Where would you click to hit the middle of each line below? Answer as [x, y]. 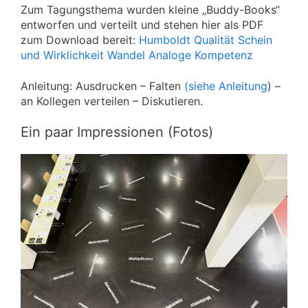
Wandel [126, 55]
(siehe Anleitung [226, 86]
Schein [255, 40]
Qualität [214, 40]
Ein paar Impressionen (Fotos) [117, 132]
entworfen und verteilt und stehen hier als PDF [142, 25]
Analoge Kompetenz [201, 55]
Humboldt [165, 40]
